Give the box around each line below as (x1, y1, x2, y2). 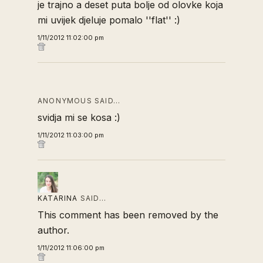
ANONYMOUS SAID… (38, 96, 120, 105)
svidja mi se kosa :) (38, 112, 120, 123)
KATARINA (38, 194, 78, 203)
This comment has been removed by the (38, 209, 218, 221)
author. (38, 224, 69, 236)
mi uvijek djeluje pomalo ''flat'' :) (38, 14, 180, 26)
